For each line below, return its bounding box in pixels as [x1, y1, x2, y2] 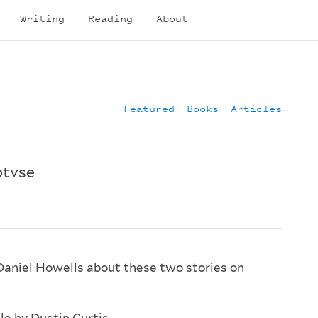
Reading [88, 10, 133, 26]
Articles [231, 101, 282, 116]
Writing [20, 10, 65, 26]
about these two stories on [84, 261, 244, 275]
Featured [124, 101, 175, 116]
